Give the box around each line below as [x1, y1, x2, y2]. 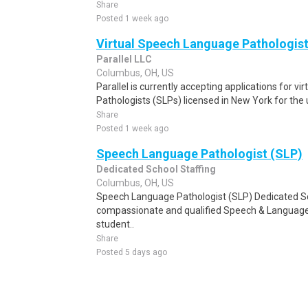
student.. [96, 219, 134, 230]
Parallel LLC [96, 54, 152, 65]
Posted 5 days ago [96, 247, 167, 257]
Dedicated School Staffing [96, 164, 216, 175]
